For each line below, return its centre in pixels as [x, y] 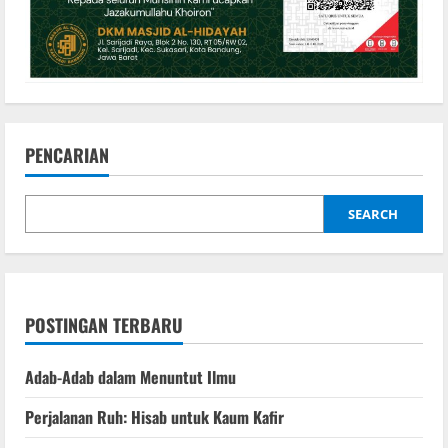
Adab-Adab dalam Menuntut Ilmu [130, 376]
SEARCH [373, 213]
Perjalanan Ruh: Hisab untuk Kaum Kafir [154, 416]
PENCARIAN [67, 154]
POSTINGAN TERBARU [104, 324]
